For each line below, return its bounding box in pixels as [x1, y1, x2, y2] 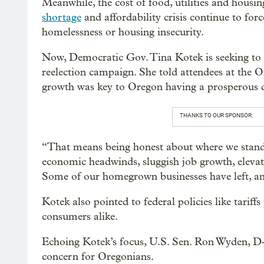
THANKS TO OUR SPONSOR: [179, 111, 253, 118]
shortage [42, 11, 81, 24]
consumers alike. [42, 210, 118, 223]
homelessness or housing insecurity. [42, 25, 204, 38]
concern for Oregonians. [42, 250, 154, 263]
